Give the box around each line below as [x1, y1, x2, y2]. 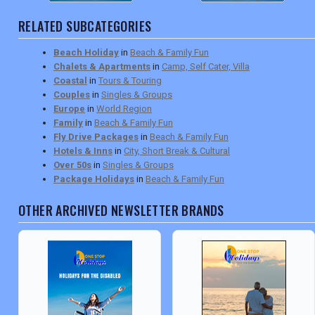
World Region [96, 103, 152, 115]
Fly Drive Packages [53, 131, 139, 143]
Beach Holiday [53, 47, 119, 58]
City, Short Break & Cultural [124, 146, 230, 157]
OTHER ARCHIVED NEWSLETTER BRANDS [18, 201, 224, 220]
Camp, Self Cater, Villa [162, 61, 250, 72]
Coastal [53, 75, 87, 86]
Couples [53, 89, 90, 101]
